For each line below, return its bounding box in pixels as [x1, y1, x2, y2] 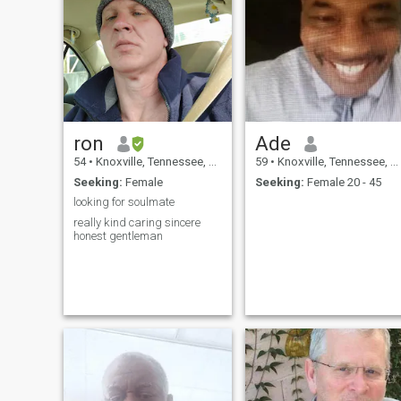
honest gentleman [73, 228, 163, 243]
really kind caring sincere [73, 215, 200, 229]
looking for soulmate [73, 195, 175, 209]
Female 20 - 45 [303, 175, 381, 189]
